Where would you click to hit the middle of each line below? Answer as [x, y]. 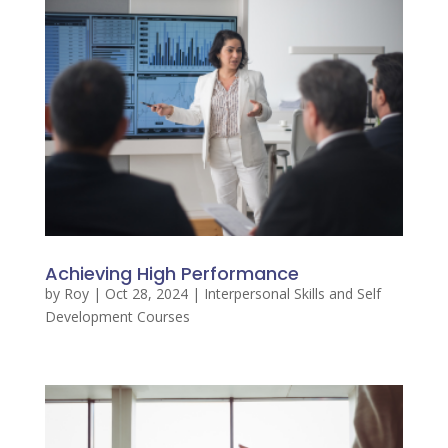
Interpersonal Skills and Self [292, 294]
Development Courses [117, 317]
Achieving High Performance [171, 274]
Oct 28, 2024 [146, 294]
